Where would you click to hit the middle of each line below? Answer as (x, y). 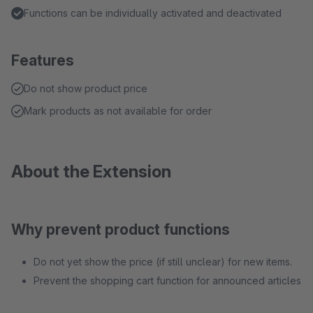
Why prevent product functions (121, 230)
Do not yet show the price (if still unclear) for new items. (163, 262)
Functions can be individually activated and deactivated (153, 13)
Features (43, 60)
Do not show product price (86, 88)
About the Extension (91, 172)
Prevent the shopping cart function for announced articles (167, 281)
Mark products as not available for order (118, 111)
